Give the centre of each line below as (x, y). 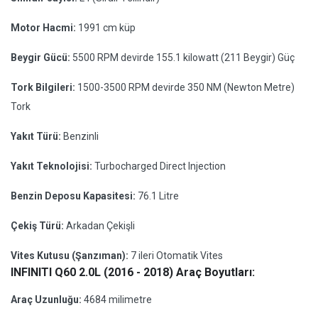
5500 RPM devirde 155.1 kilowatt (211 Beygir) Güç (183, 57)
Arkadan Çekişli (100, 226)
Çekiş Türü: (38, 226)
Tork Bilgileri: (44, 87)
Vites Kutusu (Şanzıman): (71, 256)
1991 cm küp (107, 28)
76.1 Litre (158, 196)
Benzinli (81, 136)
